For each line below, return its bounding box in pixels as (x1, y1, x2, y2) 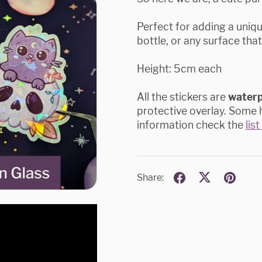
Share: (136, 172, 164, 184)
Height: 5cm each (136, 62, 222, 75)
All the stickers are (136, 90, 228, 103)
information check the (136, 118, 246, 131)
